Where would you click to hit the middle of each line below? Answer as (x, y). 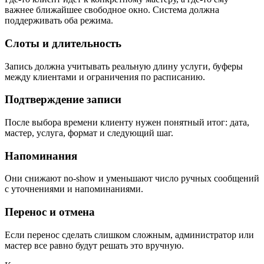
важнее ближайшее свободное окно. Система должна (112, 10)
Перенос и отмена (50, 212)
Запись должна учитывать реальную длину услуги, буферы (124, 66)
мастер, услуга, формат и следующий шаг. (89, 133)
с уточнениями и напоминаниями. (74, 189)
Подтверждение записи (63, 100)
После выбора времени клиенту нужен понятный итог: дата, (127, 122)
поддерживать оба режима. (59, 21)
